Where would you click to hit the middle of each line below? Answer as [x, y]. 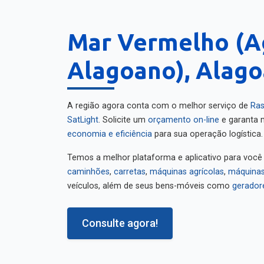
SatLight [83, 116]
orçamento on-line [184, 116]
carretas [130, 168]
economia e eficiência [110, 130]
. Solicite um [123, 116]
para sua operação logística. [207, 130]
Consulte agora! [120, 219]
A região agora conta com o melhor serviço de [159, 102]
